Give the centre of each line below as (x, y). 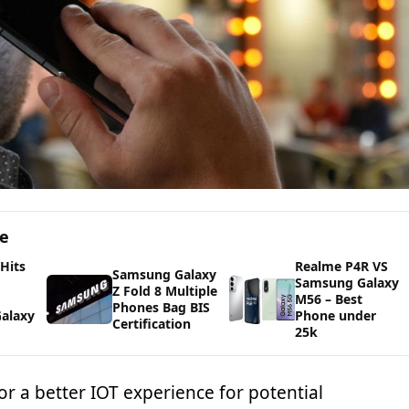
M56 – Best (329, 299)
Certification (152, 324)
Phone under (336, 316)
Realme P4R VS (342, 267)
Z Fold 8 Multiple (165, 291)
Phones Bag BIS (162, 308)
